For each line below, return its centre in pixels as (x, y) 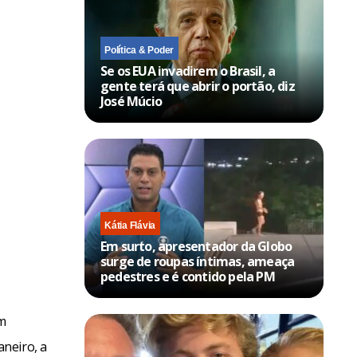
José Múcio (131, 101)
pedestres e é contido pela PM (188, 276)
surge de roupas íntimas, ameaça (198, 261)
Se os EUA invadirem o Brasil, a (188, 71)
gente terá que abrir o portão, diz (198, 86)
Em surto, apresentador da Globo (196, 246)
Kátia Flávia (130, 225)
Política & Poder (139, 50)
